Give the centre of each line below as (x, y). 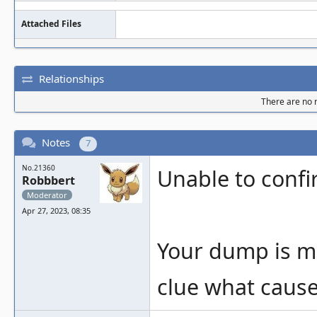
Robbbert (48, 180)
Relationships (71, 78)
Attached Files (51, 24)
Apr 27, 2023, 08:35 (56, 211)
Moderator (47, 195)
